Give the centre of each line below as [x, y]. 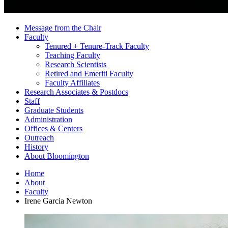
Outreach [39, 137]
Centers [69, 128]
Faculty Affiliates [72, 82]
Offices [37, 128]
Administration [48, 119]
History [36, 147]
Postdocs [113, 92]
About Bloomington [57, 156]
